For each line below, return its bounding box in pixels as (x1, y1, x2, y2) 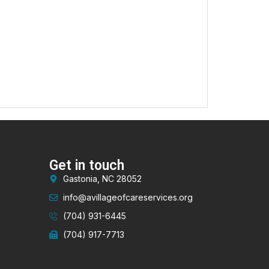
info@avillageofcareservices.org (62, 192, 193, 203)
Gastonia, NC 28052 (62, 174, 142, 184)
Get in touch (49, 157, 125, 174)
